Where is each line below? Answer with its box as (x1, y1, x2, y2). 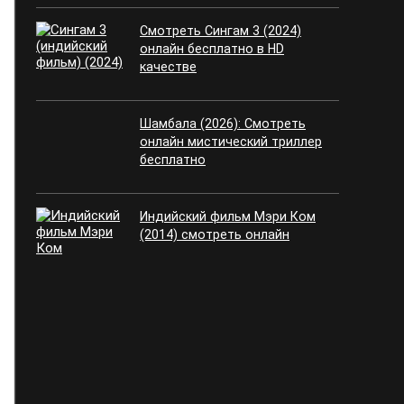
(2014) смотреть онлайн (140, 227, 289, 242)
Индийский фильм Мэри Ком (140, 209, 316, 224)
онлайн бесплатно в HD (140, 41, 284, 56)
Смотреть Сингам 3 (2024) (140, 23, 301, 38)
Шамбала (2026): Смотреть (140, 116, 306, 131)
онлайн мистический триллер (140, 134, 322, 149)
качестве (140, 60, 197, 74)
